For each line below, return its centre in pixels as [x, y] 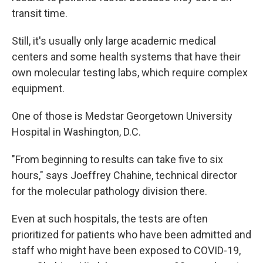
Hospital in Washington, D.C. [76, 131]
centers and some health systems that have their [126, 56]
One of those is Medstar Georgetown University [122, 116]
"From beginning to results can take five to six [117, 159]
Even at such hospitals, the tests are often [110, 218]
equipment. [38, 88]
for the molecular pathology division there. [109, 191]
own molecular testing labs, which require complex [130, 72]
